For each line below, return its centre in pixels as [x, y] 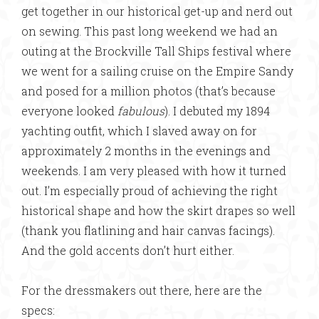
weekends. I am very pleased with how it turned [154, 171]
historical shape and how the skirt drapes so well [158, 210]
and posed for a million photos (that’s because [148, 91]
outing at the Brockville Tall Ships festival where [156, 51]
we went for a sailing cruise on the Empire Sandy [157, 71]
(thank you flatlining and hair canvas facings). [148, 230]
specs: [38, 310]
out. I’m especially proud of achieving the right [150, 190]
